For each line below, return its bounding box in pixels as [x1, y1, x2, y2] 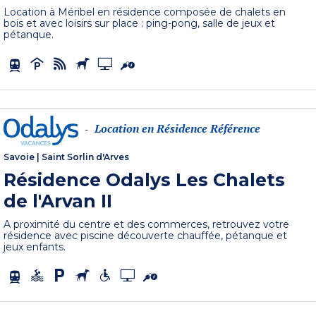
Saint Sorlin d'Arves [42, 151, 130, 162]
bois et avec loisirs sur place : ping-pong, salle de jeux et [4, 17, 276, 30]
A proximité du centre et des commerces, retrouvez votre [4, 217, 290, 231]
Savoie [4, 151, 35, 162]
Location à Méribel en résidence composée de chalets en [4, 6, 286, 19]
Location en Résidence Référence [95, 121, 261, 137]
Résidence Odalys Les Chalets [4, 169, 286, 190]
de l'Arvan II [4, 190, 113, 212]
